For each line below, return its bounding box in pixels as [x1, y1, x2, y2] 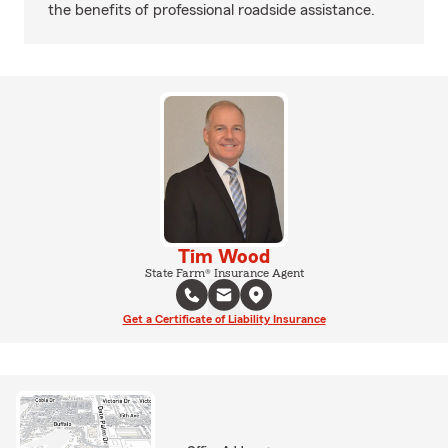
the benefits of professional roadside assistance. [48, 2, 375, 18]
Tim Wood [178, 246, 270, 267]
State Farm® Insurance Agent [144, 266, 304, 279]
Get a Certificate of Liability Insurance [122, 312, 326, 325]
